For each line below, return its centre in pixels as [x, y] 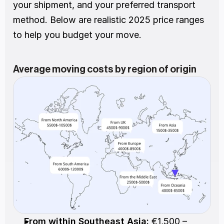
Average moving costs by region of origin [105, 69]
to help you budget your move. [77, 35]
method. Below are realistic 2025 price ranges [108, 20]
